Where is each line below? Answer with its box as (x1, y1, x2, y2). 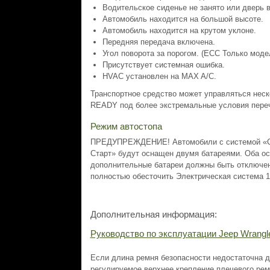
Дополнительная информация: (90, 209, 217, 219)
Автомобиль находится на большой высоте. (102, 14, 263, 24)
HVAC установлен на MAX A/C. (102, 72, 216, 81)
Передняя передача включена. (102, 37, 215, 46)
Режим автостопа (90, 121, 162, 131)
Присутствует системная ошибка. (102, 60, 225, 69)
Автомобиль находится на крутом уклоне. (102, 26, 256, 35)
